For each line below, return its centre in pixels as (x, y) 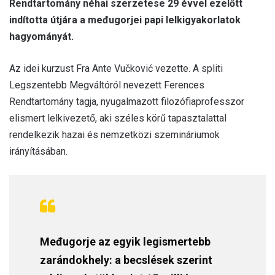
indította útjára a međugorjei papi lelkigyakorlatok (125, 20)
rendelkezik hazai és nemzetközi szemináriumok (114, 134)
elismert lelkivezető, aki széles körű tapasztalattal (118, 118)
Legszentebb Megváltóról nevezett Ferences (107, 85)
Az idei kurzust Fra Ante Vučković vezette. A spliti (116, 68)
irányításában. (38, 151)
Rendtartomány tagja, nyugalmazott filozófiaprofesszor (127, 101)
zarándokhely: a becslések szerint (126, 260)
